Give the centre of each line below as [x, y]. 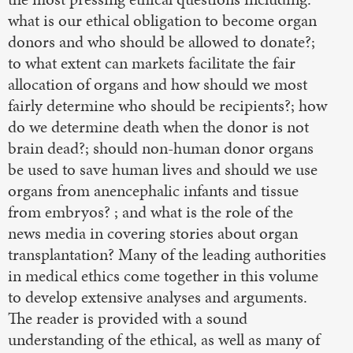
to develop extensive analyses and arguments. [158, 297]
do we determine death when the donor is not [158, 127]
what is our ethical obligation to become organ [162, 21]
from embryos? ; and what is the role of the [150, 212]
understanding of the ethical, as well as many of [164, 340]
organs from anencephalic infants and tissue [153, 191]
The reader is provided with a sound [128, 319]
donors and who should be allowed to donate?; [162, 42]
